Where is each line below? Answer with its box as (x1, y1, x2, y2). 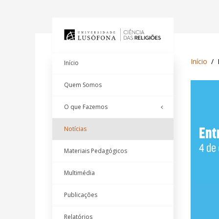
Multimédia (64, 169, 95, 177)
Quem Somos (64, 81, 102, 89)
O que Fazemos (64, 103, 108, 111)
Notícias (64, 125, 87, 133)
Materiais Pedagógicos (64, 147, 127, 155)
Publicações (64, 191, 97, 199)
